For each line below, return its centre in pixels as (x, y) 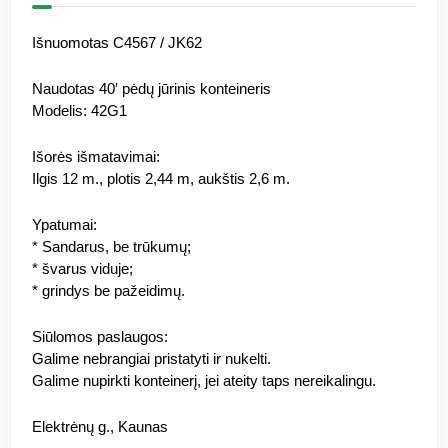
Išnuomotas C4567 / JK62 (117, 42)
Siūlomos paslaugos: (100, 336)
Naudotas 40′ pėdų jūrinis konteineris (151, 88)
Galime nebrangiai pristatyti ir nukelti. (151, 358)
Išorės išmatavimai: (96, 156)
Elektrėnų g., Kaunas (100, 426)
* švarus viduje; (82, 268)
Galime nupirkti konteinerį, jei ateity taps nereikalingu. (204, 380)
